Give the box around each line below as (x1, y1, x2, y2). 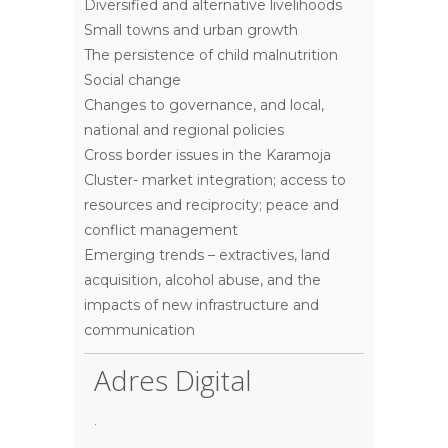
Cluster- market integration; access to (84, 171, 346, 189)
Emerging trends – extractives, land (84, 246, 330, 264)
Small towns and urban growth (84, 21, 298, 39)
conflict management (84, 221, 238, 239)
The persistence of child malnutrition (84, 46, 338, 64)
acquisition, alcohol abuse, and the (84, 271, 321, 289)
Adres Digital (94, 361, 252, 399)
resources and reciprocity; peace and (84, 196, 339, 214)
